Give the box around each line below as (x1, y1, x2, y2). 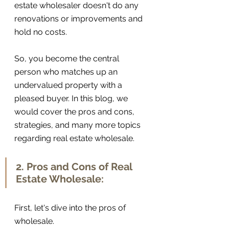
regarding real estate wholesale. (14, 133, 136, 144)
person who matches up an (14, 67, 120, 77)
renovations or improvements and (14, 14, 145, 24)
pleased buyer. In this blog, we (14, 94, 130, 104)
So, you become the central (14, 54, 121, 64)
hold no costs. (14, 27, 67, 37)
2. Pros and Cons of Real (16, 161, 134, 173)
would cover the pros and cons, (14, 107, 136, 117)
